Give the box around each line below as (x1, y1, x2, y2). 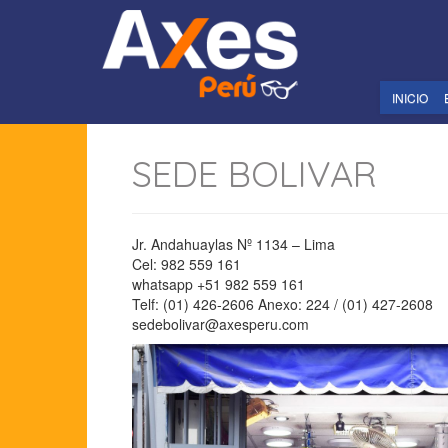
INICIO (391, 88, 428, 106)
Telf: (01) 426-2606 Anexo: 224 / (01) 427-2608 (132, 294, 433, 315)
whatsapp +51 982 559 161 (132, 274, 305, 295)
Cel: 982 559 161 (132, 254, 241, 275)
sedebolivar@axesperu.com (132, 314, 309, 335)
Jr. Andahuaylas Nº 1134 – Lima (132, 234, 335, 255)
